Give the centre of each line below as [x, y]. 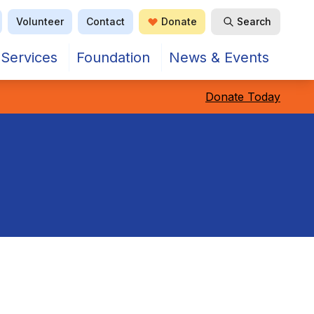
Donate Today [243, 97]
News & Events [219, 57]
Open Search [251, 27]
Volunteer [40, 21]
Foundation [113, 57]
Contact [105, 21]
